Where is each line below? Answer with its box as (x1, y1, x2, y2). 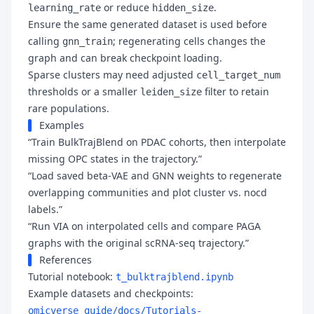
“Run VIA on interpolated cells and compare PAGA (28, 219, 261, 233)
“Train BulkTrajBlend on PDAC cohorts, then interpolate (28, 135, 286, 149)
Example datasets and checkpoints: (28, 287, 193, 300)
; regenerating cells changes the (113, 34, 266, 48)
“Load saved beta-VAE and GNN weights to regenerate (28, 169, 282, 182)
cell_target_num (196, 69, 280, 81)
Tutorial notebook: (28, 270, 116, 283)
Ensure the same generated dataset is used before (28, 18, 267, 31)
